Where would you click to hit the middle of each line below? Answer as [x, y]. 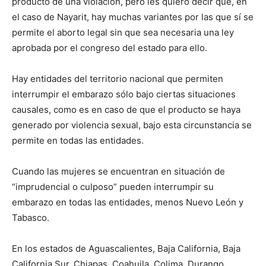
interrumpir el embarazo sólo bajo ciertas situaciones [124, 94]
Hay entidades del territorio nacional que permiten [118, 79]
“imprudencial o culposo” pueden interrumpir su [113, 187]
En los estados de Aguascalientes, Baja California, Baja [126, 248]
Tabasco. [31, 218]
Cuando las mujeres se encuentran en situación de [118, 171]
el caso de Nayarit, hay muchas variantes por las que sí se [133, 17]
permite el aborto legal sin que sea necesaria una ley [123, 32]
